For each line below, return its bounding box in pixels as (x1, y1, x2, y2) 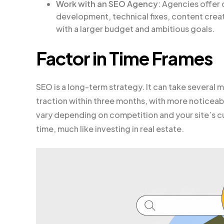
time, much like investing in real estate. (36, 123, 184, 134)
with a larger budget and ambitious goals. (56, 23, 214, 34)
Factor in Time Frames (36, 47, 212, 70)
